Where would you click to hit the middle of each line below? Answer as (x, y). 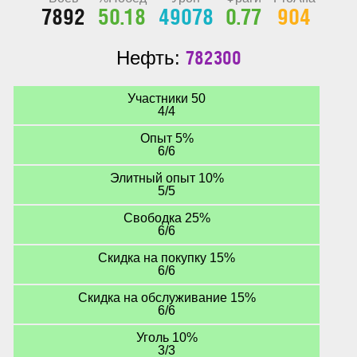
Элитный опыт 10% (167, 178)
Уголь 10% (167, 337)
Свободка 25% (167, 218)
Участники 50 (167, 98)
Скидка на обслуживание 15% (167, 298)
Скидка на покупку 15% (167, 258)
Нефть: (151, 58)
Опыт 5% (167, 138)
